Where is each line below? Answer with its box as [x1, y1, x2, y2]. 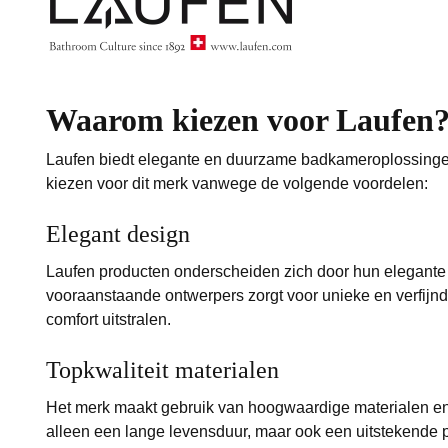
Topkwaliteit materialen [46, 357, 280, 384]
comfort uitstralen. [46, 311, 172, 329]
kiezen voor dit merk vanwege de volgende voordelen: [46, 175, 429, 193]
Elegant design [46, 221, 191, 248]
